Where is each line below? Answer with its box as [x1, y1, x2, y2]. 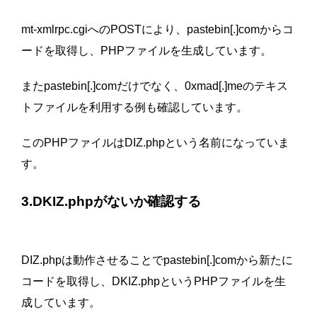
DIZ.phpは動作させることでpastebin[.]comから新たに [21, 254, 293, 267]
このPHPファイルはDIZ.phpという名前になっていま [21, 137, 289, 149]
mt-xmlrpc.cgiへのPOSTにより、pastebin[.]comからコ [21, 23, 294, 36]
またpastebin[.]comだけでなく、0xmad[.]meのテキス [21, 80, 288, 93]
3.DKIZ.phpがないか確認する [21, 194, 201, 209]
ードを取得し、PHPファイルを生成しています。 [21, 45, 272, 57]
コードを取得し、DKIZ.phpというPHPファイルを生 [21, 275, 286, 288]
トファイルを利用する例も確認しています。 [21, 101, 248, 114]
